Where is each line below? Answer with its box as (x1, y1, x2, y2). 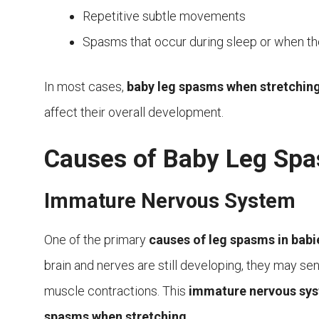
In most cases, (44, 79, 127, 95)
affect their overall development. (44, 105, 224, 120)
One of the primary (44, 232, 149, 248)
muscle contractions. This (44, 283, 189, 299)
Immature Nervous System (44, 189, 296, 214)
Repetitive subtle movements (83, 9, 246, 24)
